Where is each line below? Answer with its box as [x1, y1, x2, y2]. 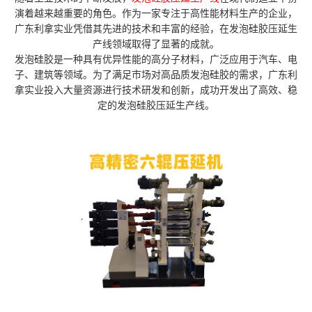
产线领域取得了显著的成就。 [93, 39, 219, 50]
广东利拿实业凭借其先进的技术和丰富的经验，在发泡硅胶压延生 [15, 24, 297, 35]
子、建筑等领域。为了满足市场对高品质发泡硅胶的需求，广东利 [15, 70, 297, 81]
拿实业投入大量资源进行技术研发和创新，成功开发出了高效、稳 [15, 85, 297, 96]
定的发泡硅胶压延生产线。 [97, 100, 214, 111]
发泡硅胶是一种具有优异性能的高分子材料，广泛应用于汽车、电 [15, 54, 297, 65]
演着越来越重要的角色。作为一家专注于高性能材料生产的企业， [15, 8, 297, 19]
